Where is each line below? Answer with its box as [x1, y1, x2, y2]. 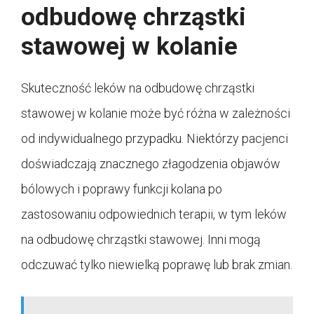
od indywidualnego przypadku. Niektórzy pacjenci [21, 130, 288, 146]
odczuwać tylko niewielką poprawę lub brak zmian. [21, 257, 292, 272]
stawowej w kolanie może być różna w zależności [21, 105, 290, 121]
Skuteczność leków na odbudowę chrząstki [21, 80, 254, 95]
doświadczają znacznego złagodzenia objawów [21, 156, 280, 171]
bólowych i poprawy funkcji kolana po [21, 181, 222, 196]
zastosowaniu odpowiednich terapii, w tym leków [21, 206, 287, 221]
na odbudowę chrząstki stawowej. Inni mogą [21, 231, 261, 247]
